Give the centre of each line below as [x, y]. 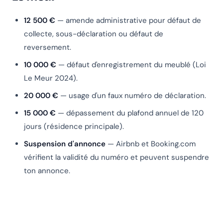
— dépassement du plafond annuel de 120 [130, 113]
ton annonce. [47, 171]
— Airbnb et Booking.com [151, 144]
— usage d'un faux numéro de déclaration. [132, 96]
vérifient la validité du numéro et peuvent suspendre [116, 158]
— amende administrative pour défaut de [128, 21]
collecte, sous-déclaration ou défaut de [94, 34]
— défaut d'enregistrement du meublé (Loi [131, 65]
